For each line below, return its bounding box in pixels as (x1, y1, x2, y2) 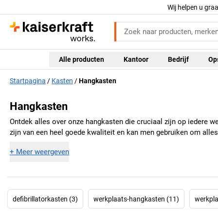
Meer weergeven (16, 147, 69, 156)
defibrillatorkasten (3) (13, 195, 78, 203)
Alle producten (58, 55, 104, 63)
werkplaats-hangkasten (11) (93, 195, 179, 203)
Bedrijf (167, 55, 189, 63)
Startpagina (10, 77, 46, 85)
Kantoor (123, 55, 148, 63)
